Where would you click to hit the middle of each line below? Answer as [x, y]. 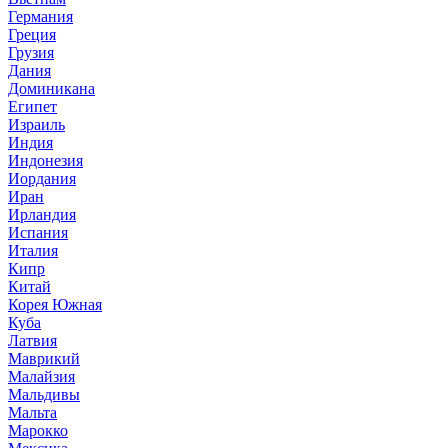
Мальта [32, 412]
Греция [32, 34]
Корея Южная [55, 304]
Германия [40, 16]
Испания [38, 232]
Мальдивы [44, 394]
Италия [33, 250]
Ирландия [42, 214]
